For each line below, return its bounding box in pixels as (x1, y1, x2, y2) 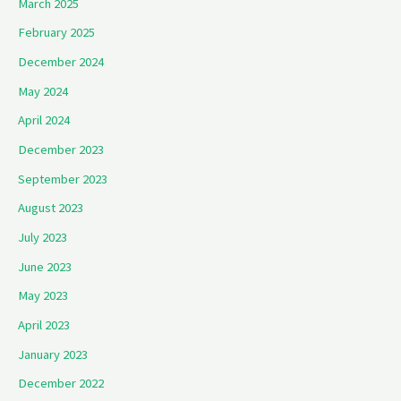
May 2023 (18, 287, 68, 304)
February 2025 (18, 24, 95, 41)
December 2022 (18, 375, 104, 392)
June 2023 (18, 258, 72, 275)
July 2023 (18, 228, 67, 245)
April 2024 (18, 112, 70, 129)
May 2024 (18, 82, 68, 99)
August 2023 (18, 200, 83, 217)
